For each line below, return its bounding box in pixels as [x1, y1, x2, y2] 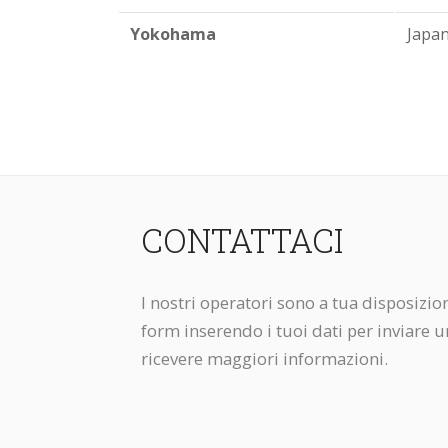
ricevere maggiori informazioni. [140, 347, 388, 370]
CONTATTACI [140, 218, 343, 262]
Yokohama [129, 23, 216, 45]
